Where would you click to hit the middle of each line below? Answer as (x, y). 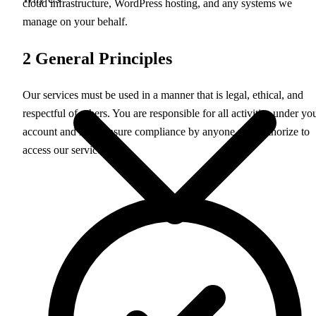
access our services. (66, 150)
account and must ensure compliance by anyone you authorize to (166, 132)
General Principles (102, 58)
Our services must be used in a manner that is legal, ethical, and (163, 95)
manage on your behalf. (75, 21)
